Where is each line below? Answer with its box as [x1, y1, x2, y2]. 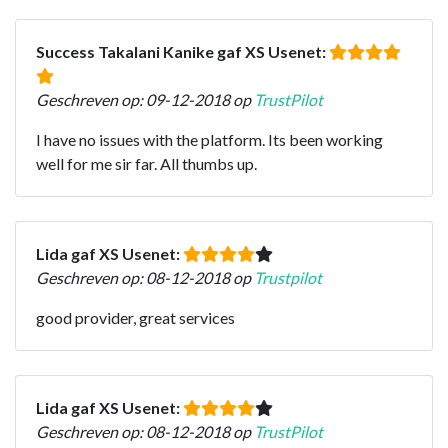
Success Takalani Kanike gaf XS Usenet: [36, 41, 329, 61]
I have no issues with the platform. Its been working [36, 129, 383, 149]
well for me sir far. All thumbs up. [36, 153, 257, 173]
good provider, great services [36, 307, 235, 327]
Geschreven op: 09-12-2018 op [36, 89, 254, 109]
